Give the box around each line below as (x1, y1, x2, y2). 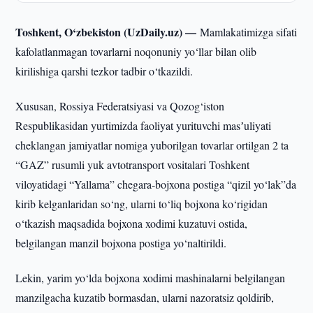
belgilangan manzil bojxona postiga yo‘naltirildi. (15, 235, 227, 250)
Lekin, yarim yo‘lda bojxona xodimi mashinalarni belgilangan (15, 270, 286, 285)
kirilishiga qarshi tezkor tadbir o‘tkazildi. (15, 64, 194, 78)
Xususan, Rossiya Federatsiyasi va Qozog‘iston (15, 99, 225, 113)
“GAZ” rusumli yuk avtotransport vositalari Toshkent (15, 157, 250, 172)
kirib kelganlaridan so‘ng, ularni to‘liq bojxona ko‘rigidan (15, 196, 268, 211)
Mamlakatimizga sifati (200, 24, 298, 39)
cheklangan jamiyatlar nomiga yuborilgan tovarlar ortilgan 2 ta (15, 138, 289, 152)
